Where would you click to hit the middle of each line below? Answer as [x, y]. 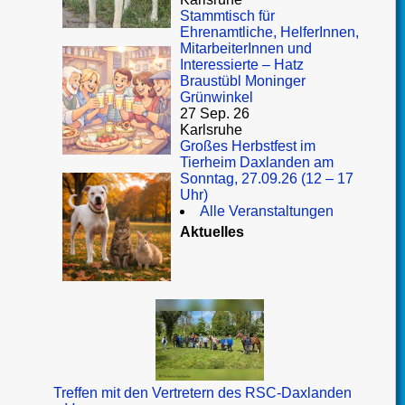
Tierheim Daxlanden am [257, 162]
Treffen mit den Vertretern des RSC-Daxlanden [203, 393]
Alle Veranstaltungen [267, 211]
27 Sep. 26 [215, 113]
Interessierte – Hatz [242, 65]
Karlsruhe [212, 130]
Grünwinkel [217, 97]
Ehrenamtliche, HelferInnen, [270, 32]
